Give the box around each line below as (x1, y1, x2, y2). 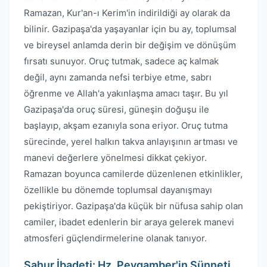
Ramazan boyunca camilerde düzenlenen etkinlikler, (24, 168, 243, 179)
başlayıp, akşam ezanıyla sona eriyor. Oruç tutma (24, 120, 228, 131)
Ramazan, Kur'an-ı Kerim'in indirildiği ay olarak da (24, 7, 230, 18)
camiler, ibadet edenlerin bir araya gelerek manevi (24, 216, 234, 228)
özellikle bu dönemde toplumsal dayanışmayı (24, 184, 212, 195)
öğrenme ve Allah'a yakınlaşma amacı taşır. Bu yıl (24, 88, 228, 99)
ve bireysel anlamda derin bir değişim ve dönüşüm (24, 39, 236, 51)
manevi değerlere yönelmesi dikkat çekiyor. (24, 152, 207, 163)
